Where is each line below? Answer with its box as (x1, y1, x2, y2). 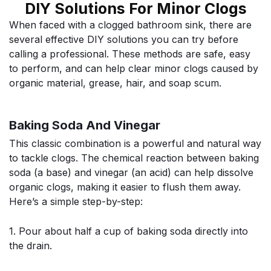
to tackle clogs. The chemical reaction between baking (9, 151, 259, 164)
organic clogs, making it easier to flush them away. (9, 180, 241, 193)
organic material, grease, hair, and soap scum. (9, 77, 221, 90)
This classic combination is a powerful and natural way (9, 137, 261, 149)
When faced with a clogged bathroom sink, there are (9, 19, 252, 31)
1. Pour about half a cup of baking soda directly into (9, 225, 248, 238)
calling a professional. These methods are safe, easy (9, 48, 250, 60)
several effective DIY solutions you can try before (9, 33, 238, 46)
